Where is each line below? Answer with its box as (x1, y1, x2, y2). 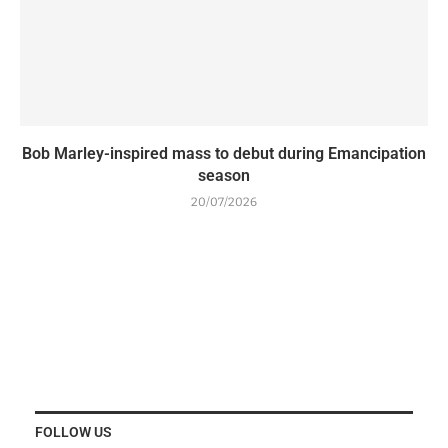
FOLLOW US (35, 423, 112, 440)
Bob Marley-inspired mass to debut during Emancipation (22, 143, 426, 163)
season (198, 165, 250, 185)
